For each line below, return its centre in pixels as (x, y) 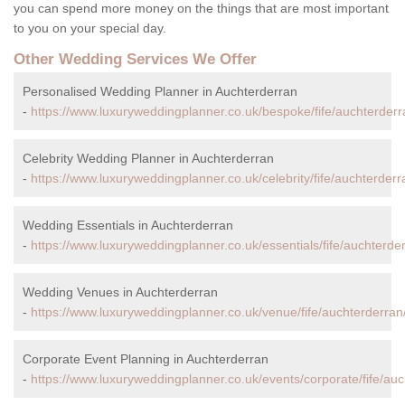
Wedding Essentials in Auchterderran (128, 226)
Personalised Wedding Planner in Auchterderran (160, 92)
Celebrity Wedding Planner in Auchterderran (148, 159)
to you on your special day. (92, 28)
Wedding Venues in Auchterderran (120, 292)
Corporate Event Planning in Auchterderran (146, 359)
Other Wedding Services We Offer (135, 60)
